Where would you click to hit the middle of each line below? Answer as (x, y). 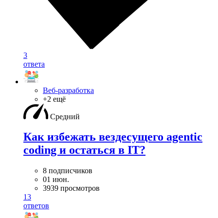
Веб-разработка (68, 90)
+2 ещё (54, 99)
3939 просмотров (71, 188)
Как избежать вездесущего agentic (113, 137)
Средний (65, 116)
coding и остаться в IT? (84, 150)
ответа (34, 64)
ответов (36, 206)
